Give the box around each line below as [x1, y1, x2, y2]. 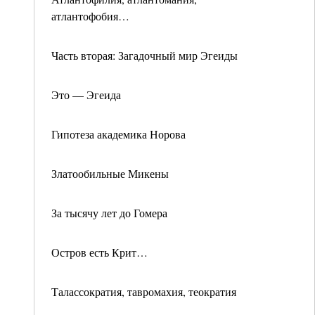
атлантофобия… [51, 8, 129, 23]
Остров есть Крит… [51, 245, 148, 259]
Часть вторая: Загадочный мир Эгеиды [51, 48, 238, 63]
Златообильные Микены [51, 166, 169, 181]
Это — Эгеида [51, 87, 121, 102]
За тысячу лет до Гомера [51, 205, 167, 220]
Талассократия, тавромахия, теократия [51, 284, 236, 299]
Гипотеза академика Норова [51, 127, 186, 141]
